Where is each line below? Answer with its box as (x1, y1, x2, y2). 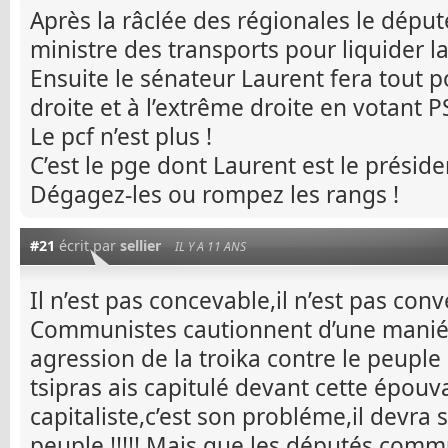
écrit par (55, 236, 120, 256)
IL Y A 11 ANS (175, 238, 246, 256)
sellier (120, 236, 161, 256)
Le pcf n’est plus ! (30, 120, 212, 152)
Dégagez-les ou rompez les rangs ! (30, 178, 399, 210)
